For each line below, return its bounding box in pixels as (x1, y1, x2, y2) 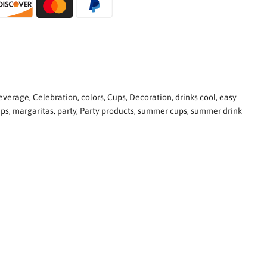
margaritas (13, 105, 54, 116)
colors (81, 92, 104, 102)
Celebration (33, 92, 77, 102)
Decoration (129, 92, 172, 102)
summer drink (191, 105, 242, 116)
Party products (80, 105, 134, 116)
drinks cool (175, 92, 216, 102)
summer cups (138, 105, 187, 116)
